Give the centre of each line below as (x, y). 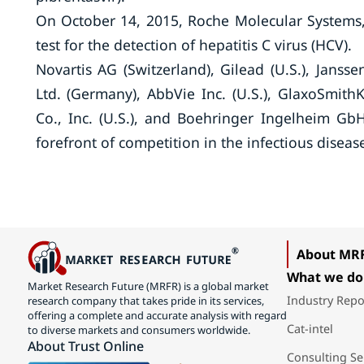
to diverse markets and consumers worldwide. (139, 329)
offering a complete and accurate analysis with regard (157, 315)
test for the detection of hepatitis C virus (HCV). (193, 45)
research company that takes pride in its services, (145, 300)
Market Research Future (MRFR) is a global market (148, 286)
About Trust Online (85, 346)
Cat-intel (310, 329)
